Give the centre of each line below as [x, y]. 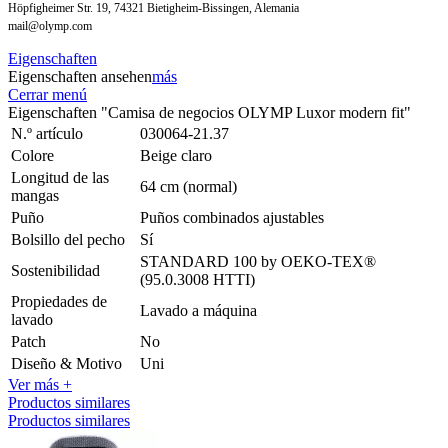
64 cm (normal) [188, 186]
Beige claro [176, 155]
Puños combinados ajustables [232, 217]
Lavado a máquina [198, 310]
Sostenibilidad [55, 270]
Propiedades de [59, 301]
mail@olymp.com [50, 25]
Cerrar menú [47, 94]
